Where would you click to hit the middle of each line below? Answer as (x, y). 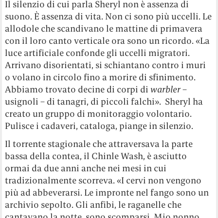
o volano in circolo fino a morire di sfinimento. (100, 77)
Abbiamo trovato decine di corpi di (78, 90)
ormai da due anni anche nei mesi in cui (86, 168)
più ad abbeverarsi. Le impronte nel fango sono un (107, 193)
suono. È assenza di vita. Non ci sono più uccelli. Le (109, 17)
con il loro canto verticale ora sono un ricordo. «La (108, 41)
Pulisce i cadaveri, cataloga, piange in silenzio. (99, 126)
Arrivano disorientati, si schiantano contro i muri (106, 65)
